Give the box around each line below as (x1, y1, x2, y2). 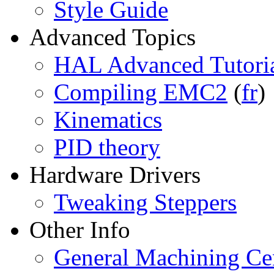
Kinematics (54, 106, 162, 133)
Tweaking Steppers (54, 189, 237, 215)
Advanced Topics (29, 24, 196, 50)
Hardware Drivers (29, 161, 201, 188)
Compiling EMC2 (54, 79, 228, 105)
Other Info (29, 217, 130, 243)
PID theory (54, 134, 160, 160)
